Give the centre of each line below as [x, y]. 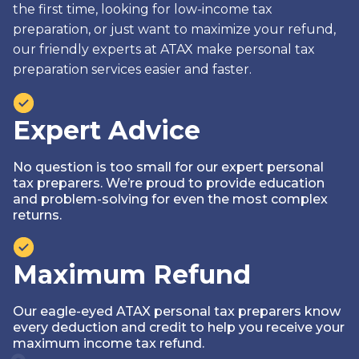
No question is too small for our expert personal [168, 167]
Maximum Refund [132, 274]
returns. [37, 215]
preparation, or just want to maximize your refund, [174, 29]
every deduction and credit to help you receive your [179, 327]
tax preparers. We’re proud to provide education [169, 183]
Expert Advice [107, 130]
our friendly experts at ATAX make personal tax [164, 49]
